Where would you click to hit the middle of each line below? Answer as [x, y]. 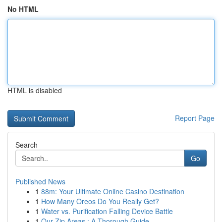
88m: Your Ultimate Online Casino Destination [113, 191]
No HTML [23, 9]
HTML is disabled [35, 90]
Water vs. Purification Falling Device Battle [107, 211]
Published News [40, 181]
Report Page [195, 118]
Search [27, 145]
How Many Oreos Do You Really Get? [100, 201]
